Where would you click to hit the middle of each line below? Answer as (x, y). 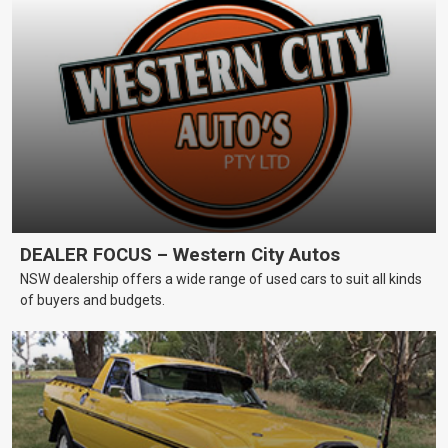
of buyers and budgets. (92, 300)
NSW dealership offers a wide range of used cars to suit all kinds (221, 279)
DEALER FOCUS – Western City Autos (180, 255)
